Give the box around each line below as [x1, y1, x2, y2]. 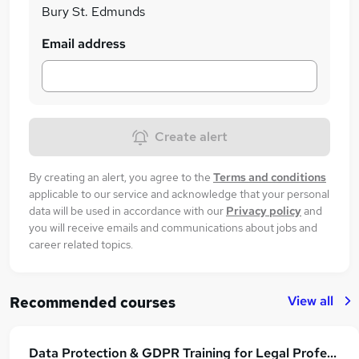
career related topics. [29, 236, 133, 252]
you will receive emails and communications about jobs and [29, 220, 317, 235]
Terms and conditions [213, 169, 326, 184]
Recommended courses [10, 292, 175, 312]
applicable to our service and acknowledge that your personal [29, 186, 329, 201]
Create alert [154, 127, 228, 145]
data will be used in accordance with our [29, 203, 224, 218]
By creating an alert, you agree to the [29, 169, 211, 184]
